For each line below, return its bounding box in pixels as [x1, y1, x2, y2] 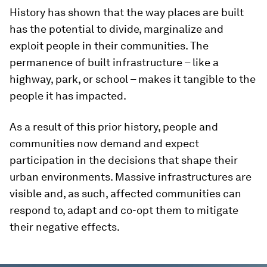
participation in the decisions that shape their [10, 154, 238, 166]
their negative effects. [10, 221, 120, 233]
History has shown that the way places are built [10, 6, 244, 18]
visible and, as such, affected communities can [10, 187, 241, 200]
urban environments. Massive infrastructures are [10, 170, 252, 183]
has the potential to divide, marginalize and [10, 23, 223, 35]
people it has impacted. [10, 89, 126, 102]
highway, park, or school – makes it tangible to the [10, 73, 256, 85]
